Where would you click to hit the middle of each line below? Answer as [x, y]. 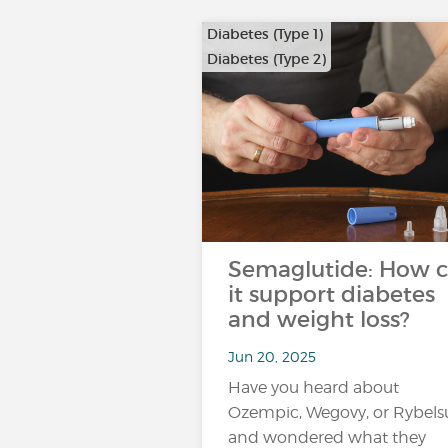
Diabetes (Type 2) [266, 59]
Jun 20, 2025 [272, 356]
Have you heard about [313, 387]
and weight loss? [319, 319]
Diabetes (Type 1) [265, 34]
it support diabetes [331, 294]
